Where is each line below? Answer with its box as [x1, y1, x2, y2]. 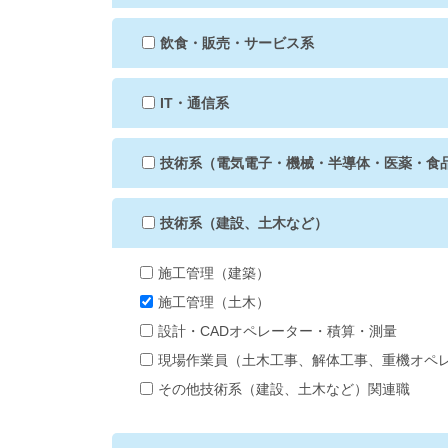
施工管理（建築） [157, 265, 270, 282]
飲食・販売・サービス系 [159, 35, 314, 51]
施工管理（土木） [157, 294, 270, 311]
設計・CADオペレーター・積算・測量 [157, 323, 397, 340]
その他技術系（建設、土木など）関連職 [157, 381, 410, 398]
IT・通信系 [159, 95, 229, 111]
